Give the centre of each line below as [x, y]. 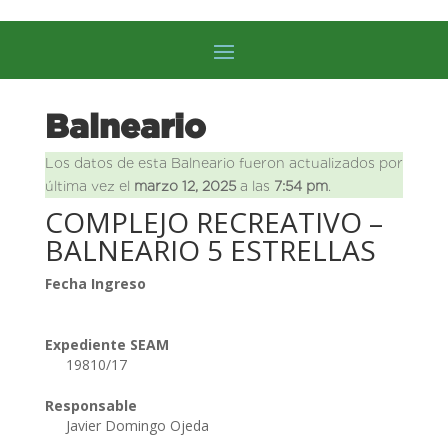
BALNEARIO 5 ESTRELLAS [210, 249]
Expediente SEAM [106, 344]
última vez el [89, 185]
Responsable [90, 405]
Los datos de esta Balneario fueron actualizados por [223, 162]
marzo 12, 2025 [184, 185]
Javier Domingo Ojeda [139, 425]
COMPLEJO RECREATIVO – [213, 221]
